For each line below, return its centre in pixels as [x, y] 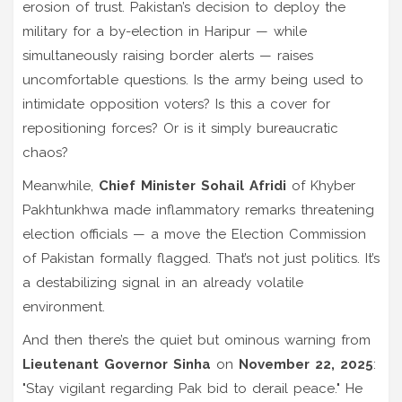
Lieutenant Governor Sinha [117, 364]
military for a [66, 31]
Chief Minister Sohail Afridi [192, 185]
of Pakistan [58, 258]
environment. [64, 306]
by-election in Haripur [180, 31]
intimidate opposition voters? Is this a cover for [176, 104]
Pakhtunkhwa [66, 210]
